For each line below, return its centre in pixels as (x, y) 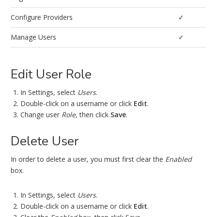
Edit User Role (51, 74)
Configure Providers (42, 17)
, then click (93, 115)
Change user (41, 115)
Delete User (45, 141)
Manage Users (34, 37)
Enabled (179, 159)
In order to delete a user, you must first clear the (88, 159)
